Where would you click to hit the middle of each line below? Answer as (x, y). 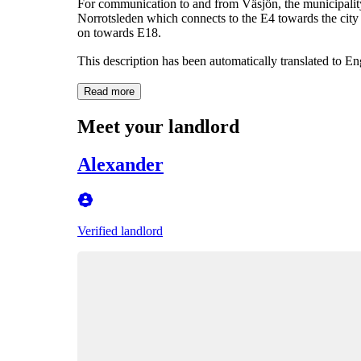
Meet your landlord (158, 126)
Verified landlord (120, 230)
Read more (109, 91)
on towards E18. (119, 32)
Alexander (120, 164)
